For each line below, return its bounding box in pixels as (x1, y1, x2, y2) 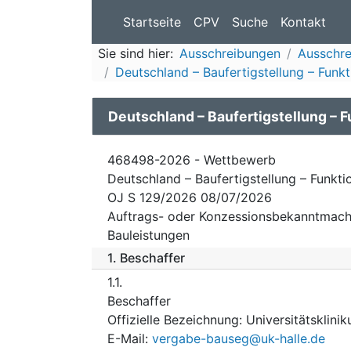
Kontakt (280, 14, 326, 30)
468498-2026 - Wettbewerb (107, 151, 276, 168)
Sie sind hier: (98, 45, 173, 61)
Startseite (123, 14, 181, 30)
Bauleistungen (107, 226, 190, 243)
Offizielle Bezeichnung (107, 311, 239, 327)
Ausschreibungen (179, 45, 280, 61)
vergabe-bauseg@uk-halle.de (152, 330, 325, 346)
